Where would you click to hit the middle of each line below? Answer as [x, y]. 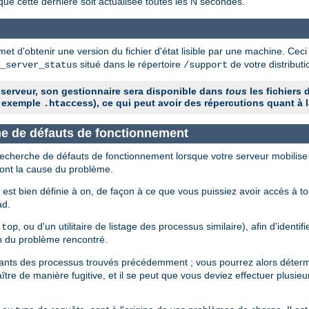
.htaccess [68, 103]
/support [206, 64]
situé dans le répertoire [130, 64]
